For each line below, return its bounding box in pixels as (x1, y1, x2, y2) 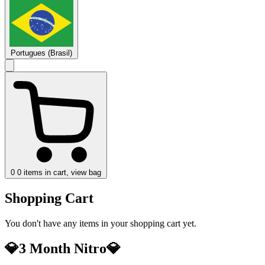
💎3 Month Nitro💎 (5, 240, 121, 256)
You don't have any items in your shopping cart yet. (5, 218, 196, 228)
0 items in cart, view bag (17, 167, 101, 177)
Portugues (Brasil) (11, 48, 72, 57)
